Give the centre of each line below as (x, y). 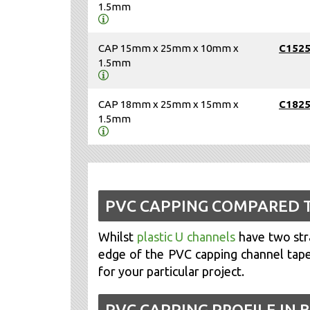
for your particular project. (171, 271)
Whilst (118, 236)
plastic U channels (186, 236)
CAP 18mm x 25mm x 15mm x (168, 104)
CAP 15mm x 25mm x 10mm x (168, 48)
